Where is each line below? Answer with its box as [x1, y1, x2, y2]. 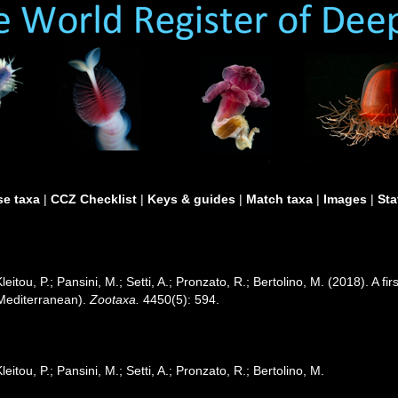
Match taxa [246, 192, 313, 206]
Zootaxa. [90, 292, 140, 306]
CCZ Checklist [51, 192, 137, 206]
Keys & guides [147, 192, 235, 206]
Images [323, 192, 367, 206]
